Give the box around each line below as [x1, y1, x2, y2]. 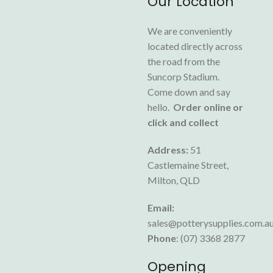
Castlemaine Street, [147, 158, 229, 171]
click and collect [147, 116, 219, 128]
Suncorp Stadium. [147, 70, 220, 82]
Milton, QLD [147, 174, 200, 186]
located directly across [147, 40, 243, 52]
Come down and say [147, 85, 231, 97]
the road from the [147, 55, 221, 67]
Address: [147, 143, 189, 155]
